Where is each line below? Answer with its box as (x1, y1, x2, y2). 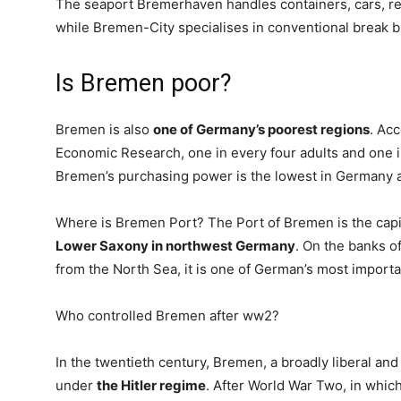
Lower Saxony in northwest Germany (55, 237, 295, 254)
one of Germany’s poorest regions (153, 121, 370, 138)
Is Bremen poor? (55, 69, 232, 98)
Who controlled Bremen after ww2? (55, 307, 279, 324)
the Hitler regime (97, 377, 206, 394)
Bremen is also (55, 121, 153, 138)
